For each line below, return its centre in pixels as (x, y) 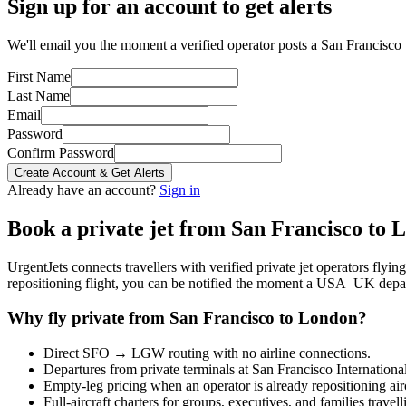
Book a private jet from (119, 228)
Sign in (180, 189)
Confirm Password (61, 152)
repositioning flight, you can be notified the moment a (162, 283)
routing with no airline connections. (268, 353)
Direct (63, 353)
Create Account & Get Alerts (90, 172)
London (328, 318)
